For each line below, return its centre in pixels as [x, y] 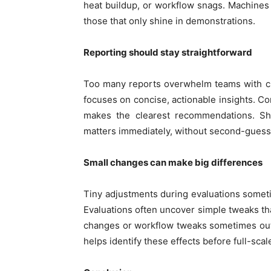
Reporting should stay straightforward [168, 52]
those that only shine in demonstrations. [169, 21]
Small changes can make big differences [173, 162]
